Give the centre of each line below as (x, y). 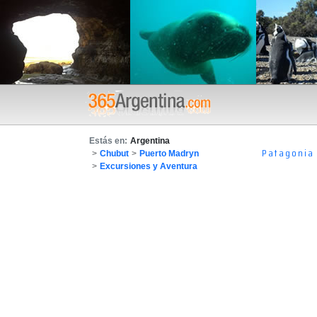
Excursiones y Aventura (149, 166)
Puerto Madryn (169, 153)
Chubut (114, 153)
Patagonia (288, 153)
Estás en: (108, 140)
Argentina (150, 140)
